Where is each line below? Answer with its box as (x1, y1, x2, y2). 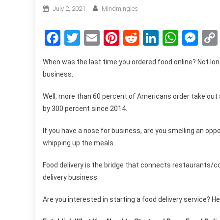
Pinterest (119, 28, 181, 47)
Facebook (60, 28, 126, 47)
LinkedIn (159, 28, 216, 47)
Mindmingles (102, 4, 138, 12)
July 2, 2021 (53, 4, 85, 12)
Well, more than (43, 92, 93, 100)
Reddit (139, 28, 182, 47)
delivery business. (43, 173, 99, 181)
